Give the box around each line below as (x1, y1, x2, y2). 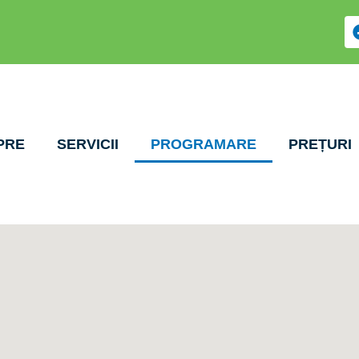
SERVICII (56, 136, 119, 152)
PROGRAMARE (150, 136, 256, 152)
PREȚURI (288, 136, 352, 152)
